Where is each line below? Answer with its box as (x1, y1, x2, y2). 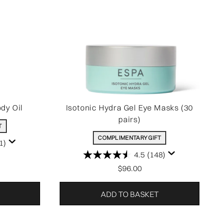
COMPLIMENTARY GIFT (98, 134, 161, 141)
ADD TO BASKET (100, 189, 159, 199)
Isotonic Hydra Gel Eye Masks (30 (66, 103, 194, 112)
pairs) (118, 114, 141, 124)
